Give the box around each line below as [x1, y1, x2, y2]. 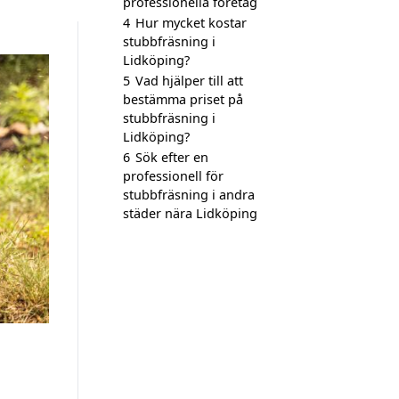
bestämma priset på [123, 91, 243, 108]
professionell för [123, 167, 224, 184]
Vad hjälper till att [135, 72, 243, 89]
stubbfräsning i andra [123, 186, 255, 203]
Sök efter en [135, 149, 208, 166]
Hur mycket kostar [135, 14, 247, 31]
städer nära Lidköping [123, 205, 257, 222]
